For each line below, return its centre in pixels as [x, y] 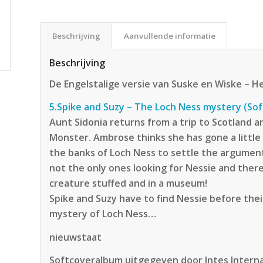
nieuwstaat [76, 237]
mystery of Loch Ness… [103, 214]
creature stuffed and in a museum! [129, 183]
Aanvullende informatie [170, 36]
